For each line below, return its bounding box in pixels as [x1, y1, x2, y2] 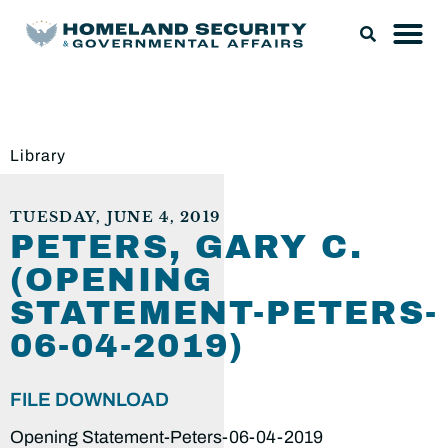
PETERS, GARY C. [10, 229, 364, 265]
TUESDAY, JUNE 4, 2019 [10, 209, 221, 226]
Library [10, 147, 66, 164]
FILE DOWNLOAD [10, 389, 169, 410]
